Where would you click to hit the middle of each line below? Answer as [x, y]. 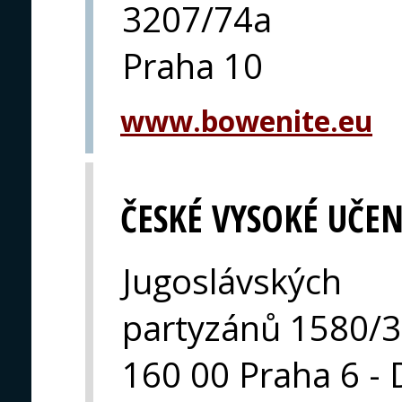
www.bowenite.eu [246, 120]
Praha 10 [192, 65]
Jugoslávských [232, 281]
